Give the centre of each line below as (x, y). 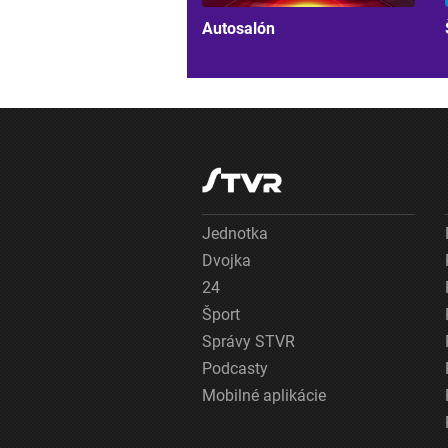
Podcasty (235, 368)
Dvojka (226, 260)
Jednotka (235, 233)
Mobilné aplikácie (264, 395)
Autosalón (238, 28)
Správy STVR (248, 341)
